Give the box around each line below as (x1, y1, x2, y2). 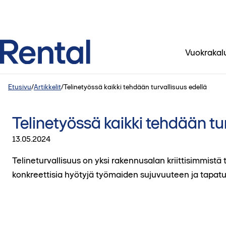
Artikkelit (34, 82, 61, 91)
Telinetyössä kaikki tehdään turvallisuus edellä (64, 82, 207, 91)
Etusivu (8, 82, 31, 91)
